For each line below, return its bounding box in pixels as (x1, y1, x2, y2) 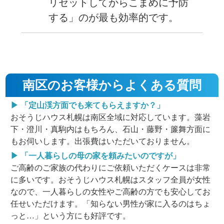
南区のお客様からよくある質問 (22, 78, 201, 92)
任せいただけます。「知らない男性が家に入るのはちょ (10, 199, 211, 208)
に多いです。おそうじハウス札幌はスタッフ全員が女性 (10, 175, 211, 184)
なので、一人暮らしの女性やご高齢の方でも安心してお (10, 187, 211, 196)
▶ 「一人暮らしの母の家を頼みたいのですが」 (10, 151, 181, 160)
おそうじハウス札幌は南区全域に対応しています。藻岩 (10, 112, 211, 121)
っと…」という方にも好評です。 (10, 211, 131, 220)
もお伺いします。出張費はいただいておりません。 (10, 136, 195, 145)
